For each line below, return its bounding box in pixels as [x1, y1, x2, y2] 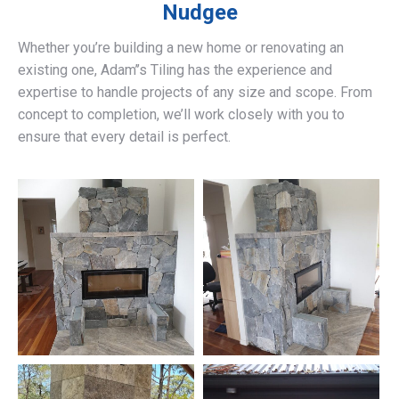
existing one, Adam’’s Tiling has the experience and [18, 61, 332, 79]
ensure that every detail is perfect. [18, 128, 231, 146]
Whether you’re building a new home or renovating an [18, 39, 344, 57]
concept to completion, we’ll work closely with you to [18, 106, 345, 124]
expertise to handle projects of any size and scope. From [18, 84, 372, 102]
